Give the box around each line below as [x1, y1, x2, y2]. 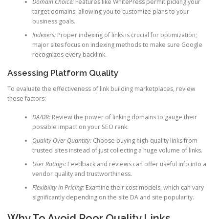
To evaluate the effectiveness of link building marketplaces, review [7, 85, 196, 93]
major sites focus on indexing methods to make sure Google [32, 40, 202, 49]
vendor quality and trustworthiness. [32, 170, 132, 178]
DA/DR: [32, 113, 50, 122]
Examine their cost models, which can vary [84, 183, 204, 192]
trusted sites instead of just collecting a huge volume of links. [32, 146, 202, 155]
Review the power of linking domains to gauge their [50, 113, 197, 122]
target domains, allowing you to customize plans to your [32, 7, 189, 16]
